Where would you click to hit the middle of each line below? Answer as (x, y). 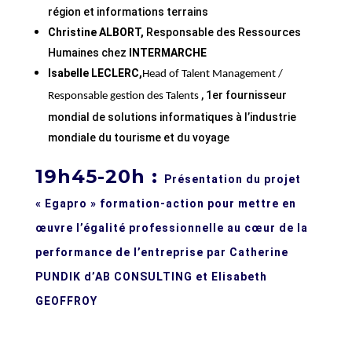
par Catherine (247, 253)
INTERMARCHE (166, 53)
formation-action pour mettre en (198, 204)
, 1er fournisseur (244, 95)
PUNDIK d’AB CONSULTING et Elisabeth (151, 277)
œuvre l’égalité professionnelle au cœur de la (171, 228)
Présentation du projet (232, 180)
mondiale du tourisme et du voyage (138, 138)
